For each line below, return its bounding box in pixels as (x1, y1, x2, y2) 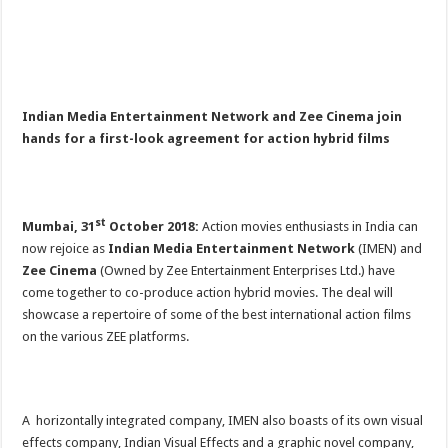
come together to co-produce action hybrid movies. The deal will (22, 285, 394, 301)
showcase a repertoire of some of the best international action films (22, 307, 412, 323)
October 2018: (106, 219, 203, 235)
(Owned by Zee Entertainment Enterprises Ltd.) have (97, 263, 396, 279)
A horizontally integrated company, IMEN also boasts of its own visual (22, 413, 424, 429)
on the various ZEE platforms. (22, 329, 190, 345)
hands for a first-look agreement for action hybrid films (22, 131, 391, 147)
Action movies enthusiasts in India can (202, 219, 419, 235)
